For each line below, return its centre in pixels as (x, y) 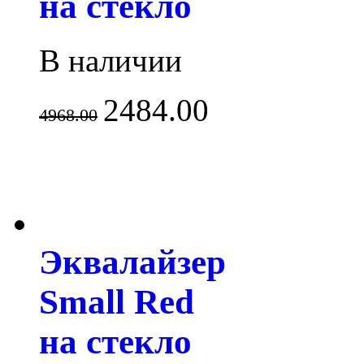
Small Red (117, 301)
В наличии (110, 60)
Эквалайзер (132, 262)
